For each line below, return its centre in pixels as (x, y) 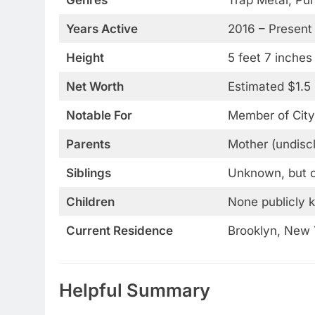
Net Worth (95, 86)
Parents (88, 144)
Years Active (102, 28)
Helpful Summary (135, 290)
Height (85, 57)
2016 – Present (270, 28)
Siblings (88, 173)
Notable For (99, 115)
